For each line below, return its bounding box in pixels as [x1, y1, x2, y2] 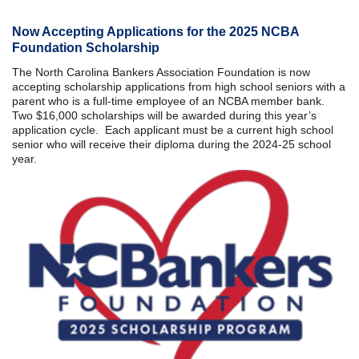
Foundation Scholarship [12, 41, 159, 54]
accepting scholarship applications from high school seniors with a [12, 80, 345, 93]
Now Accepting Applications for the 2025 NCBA [12, 25, 299, 38]
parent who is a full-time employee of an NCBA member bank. [12, 95, 325, 107]
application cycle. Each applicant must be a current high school [12, 123, 333, 136]
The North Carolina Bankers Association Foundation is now [12, 66, 310, 79]
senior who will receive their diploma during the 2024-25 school [12, 138, 331, 151]
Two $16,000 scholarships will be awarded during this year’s [12, 109, 317, 122]
